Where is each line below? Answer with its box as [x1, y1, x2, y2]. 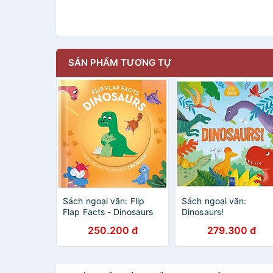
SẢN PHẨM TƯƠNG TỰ [68, 57, 172, 68]
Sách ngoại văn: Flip [63, 196, 144, 206]
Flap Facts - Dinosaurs [63, 207, 154, 217]
